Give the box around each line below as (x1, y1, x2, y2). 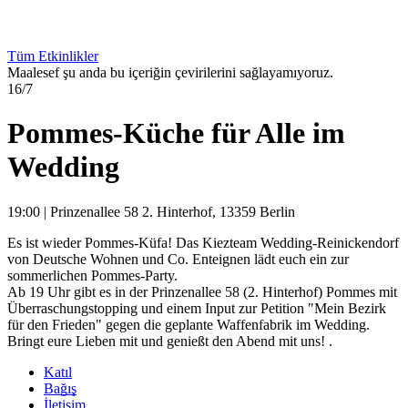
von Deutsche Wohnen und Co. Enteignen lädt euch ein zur (7, 250, 349, 267)
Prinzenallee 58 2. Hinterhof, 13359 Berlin (50, 203, 295, 219)
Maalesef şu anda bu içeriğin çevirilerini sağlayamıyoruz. (7, 64, 333, 80)
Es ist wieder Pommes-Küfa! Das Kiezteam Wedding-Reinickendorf (7, 234, 399, 250)
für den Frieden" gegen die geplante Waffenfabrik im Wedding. (7, 316, 373, 332)
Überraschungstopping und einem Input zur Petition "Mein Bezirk (7, 300, 386, 316)
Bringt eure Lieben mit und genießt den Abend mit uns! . (7, 332, 332, 349)
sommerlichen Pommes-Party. (7, 267, 181, 283)
